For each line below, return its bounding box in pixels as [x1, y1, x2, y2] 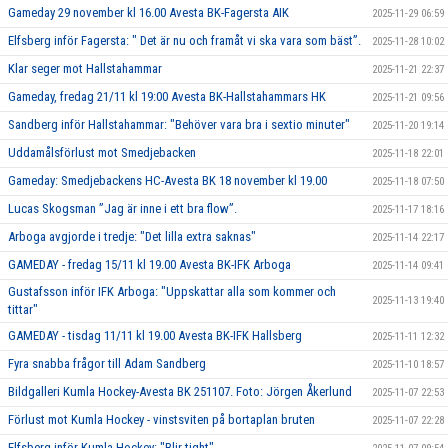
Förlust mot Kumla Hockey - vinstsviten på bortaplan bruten [8, 412, 315, 428]
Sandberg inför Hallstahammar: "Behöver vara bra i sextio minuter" [8, 117, 350, 133]
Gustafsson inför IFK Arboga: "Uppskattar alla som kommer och [8, 284, 336, 300]
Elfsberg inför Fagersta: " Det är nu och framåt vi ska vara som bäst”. [8, 33, 361, 49]
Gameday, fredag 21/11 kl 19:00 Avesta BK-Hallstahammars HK [8, 89, 326, 105]
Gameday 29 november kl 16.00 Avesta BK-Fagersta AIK [8, 5, 289, 21]
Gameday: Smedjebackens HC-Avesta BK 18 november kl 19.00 [8, 173, 327, 189]
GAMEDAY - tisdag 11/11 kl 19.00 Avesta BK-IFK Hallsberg [8, 328, 302, 344]
